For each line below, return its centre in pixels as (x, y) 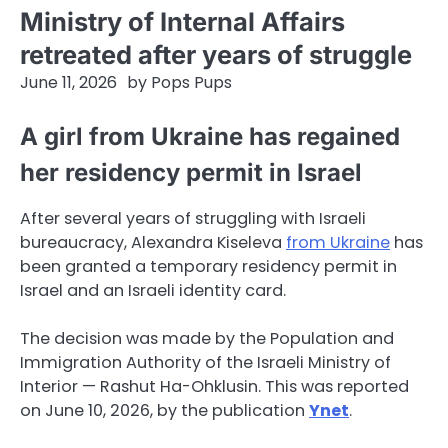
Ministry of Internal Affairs (182, 21)
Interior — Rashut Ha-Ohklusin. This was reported (214, 387)
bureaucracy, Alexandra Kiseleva (153, 243)
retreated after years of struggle (216, 54)
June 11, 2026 (68, 82)
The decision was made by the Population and (207, 339)
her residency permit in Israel (191, 172)
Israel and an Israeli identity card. (153, 291)
